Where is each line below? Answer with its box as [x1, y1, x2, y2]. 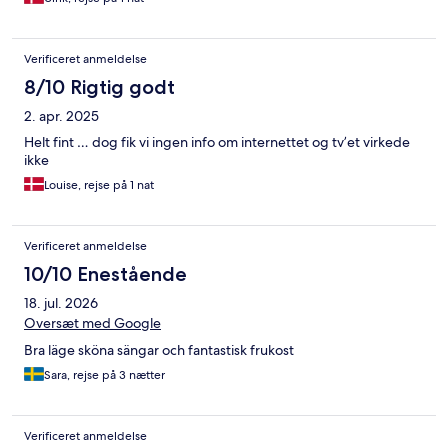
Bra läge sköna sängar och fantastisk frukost [24, 341, 294, 360]
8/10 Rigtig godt [24, 75, 175, 100]
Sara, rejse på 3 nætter [44, 367, 165, 384]
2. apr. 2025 [24, 107, 99, 126]
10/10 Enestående [24, 262, 187, 287]
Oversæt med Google [24, 314, 161, 333]
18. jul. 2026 [24, 294, 98, 313]
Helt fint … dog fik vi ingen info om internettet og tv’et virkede [24, 133, 410, 152]
